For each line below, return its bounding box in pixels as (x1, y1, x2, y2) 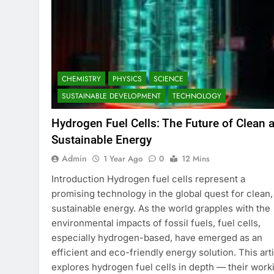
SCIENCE (154, 73, 183, 85)
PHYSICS (113, 73, 142, 85)
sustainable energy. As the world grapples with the (51, 202, 270, 215)
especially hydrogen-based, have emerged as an (51, 232, 262, 244)
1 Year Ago (103, 153, 143, 165)
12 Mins (182, 153, 210, 165)
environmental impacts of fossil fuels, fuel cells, (51, 217, 261, 229)
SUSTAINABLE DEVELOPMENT (62, 91, 161, 102)
